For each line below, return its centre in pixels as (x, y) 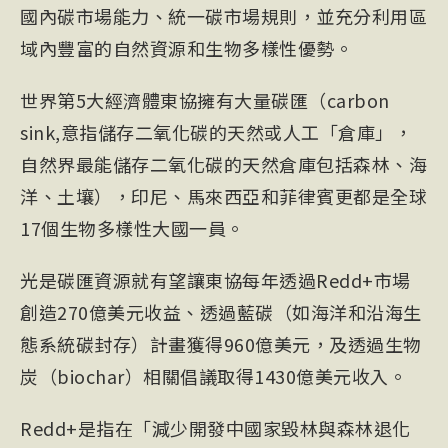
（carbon (349, 100)
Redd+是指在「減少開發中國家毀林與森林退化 (215, 428)
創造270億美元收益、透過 (128, 312)
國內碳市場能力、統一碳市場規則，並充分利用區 (223, 16)
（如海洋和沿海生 (347, 312)
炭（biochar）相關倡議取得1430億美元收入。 (213, 376)
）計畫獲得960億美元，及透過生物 (276, 344)
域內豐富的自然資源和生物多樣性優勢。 (186, 48)
